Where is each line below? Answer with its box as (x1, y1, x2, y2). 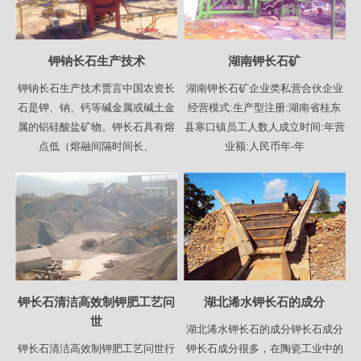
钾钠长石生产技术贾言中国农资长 (18, 82, 175, 95)
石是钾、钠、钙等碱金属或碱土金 (18, 102, 175, 114)
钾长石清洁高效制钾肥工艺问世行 (18, 342, 175, 355)
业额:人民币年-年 (224, 140, 305, 153)
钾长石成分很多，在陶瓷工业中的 (185, 342, 343, 355)
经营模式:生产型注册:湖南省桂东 (188, 102, 342, 114)
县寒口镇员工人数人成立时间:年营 (184, 121, 345, 134)
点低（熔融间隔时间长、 (39, 140, 154, 153)
